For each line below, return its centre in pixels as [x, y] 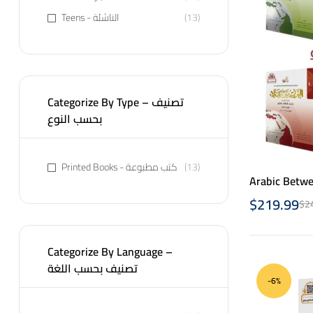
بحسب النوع [75, 119]
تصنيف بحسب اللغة [93, 269]
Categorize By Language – [110, 252]
